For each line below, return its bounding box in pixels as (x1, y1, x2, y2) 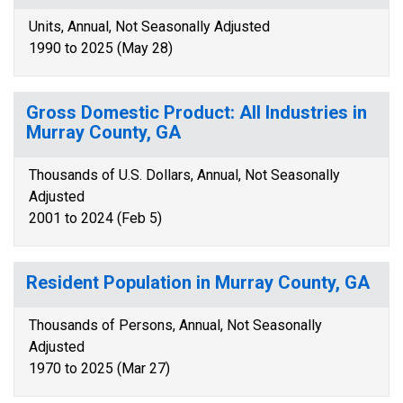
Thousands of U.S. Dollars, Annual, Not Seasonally (29, 166, 340, 184)
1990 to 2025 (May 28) (29, 40, 173, 57)
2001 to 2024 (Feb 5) (29, 210, 162, 227)
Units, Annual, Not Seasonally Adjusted (29, 18, 270, 35)
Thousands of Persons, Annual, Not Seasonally (29, 317, 322, 334)
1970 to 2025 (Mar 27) (29, 360, 170, 377)
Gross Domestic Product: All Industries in (26, 102, 367, 123)
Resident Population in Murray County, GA (26, 272, 370, 293)
